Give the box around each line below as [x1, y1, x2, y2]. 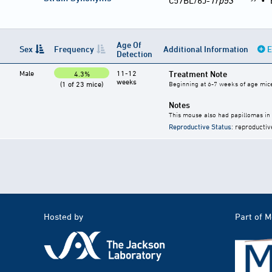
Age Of [117, 39, 141, 50]
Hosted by [44, 211, 83, 222]
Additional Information [163, 44, 250, 55]
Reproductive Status [169, 122, 231, 131]
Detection [117, 49, 152, 59]
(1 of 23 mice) [60, 80, 103, 89]
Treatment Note [169, 69, 227, 80]
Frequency [54, 44, 94, 55]
